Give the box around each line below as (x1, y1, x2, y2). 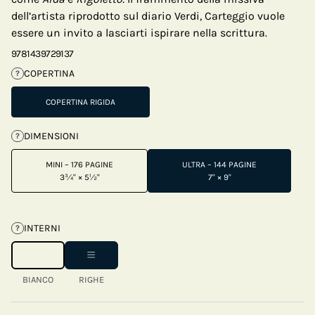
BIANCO (22, 274, 53, 285)
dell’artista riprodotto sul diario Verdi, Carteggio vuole (11, 9, 285, 22)
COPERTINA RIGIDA (46, 97, 115, 107)
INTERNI (23, 222, 60, 234)
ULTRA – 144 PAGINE (182, 160, 257, 169)
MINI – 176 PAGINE (46, 160, 113, 169)
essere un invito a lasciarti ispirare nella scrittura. (11, 26, 267, 39)
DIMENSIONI (23, 130, 79, 142)
